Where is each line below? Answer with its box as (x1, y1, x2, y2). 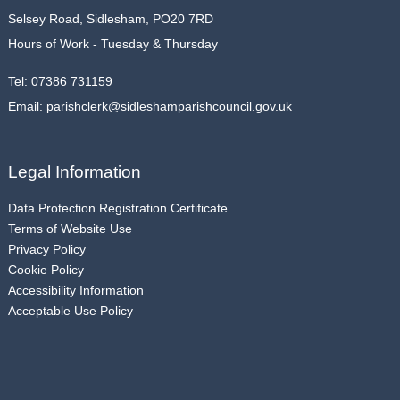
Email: (7, 99, 46, 114)
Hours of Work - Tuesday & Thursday (7, 36, 218, 51)
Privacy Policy (7, 241, 86, 256)
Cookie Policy (7, 262, 84, 277)
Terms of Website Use (7, 221, 132, 236)
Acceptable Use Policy (7, 303, 133, 318)
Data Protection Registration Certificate (7, 200, 228, 215)
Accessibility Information (7, 282, 144, 297)
